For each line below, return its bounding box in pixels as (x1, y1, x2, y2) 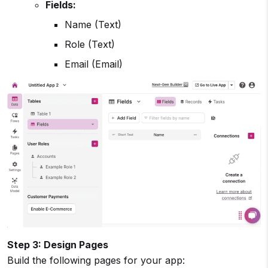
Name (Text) (65, 19, 121, 31)
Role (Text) (65, 38, 115, 51)
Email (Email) (65, 58, 123, 71)
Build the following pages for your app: (7, 254, 185, 267)
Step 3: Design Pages (7, 239, 108, 251)
